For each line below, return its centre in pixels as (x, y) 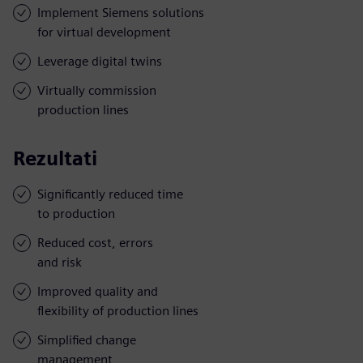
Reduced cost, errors (95, 242)
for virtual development (104, 32)
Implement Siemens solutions (121, 12)
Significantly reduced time (110, 194)
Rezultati (55, 158)
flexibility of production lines (118, 310)
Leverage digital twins (100, 61)
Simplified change (87, 340)
